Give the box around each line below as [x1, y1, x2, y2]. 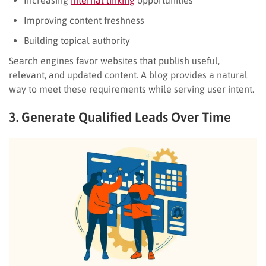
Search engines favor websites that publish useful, [9, 55, 220, 66]
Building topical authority [24, 34, 130, 46]
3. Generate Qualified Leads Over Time [9, 109, 231, 125]
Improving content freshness [24, 14, 144, 26]
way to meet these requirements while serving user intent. [9, 83, 254, 94]
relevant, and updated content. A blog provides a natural [9, 69, 248, 80]
